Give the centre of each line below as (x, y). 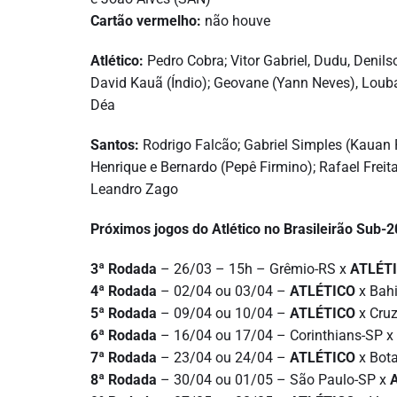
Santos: (115, 144)
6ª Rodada (124, 335)
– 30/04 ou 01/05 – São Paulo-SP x (273, 379)
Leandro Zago (134, 189)
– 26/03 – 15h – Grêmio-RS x (253, 269)
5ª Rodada (124, 313)
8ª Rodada (124, 379)
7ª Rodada (124, 357)
